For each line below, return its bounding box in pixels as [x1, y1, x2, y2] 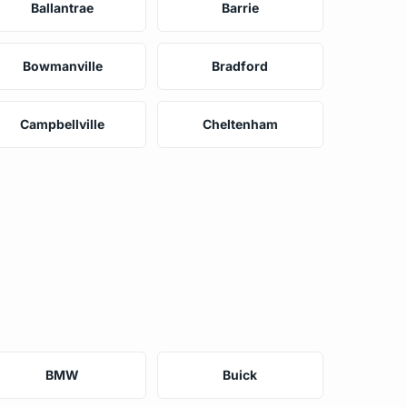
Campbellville [20, 115, 105, 132]
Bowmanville [22, 57, 103, 74]
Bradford [212, 57, 269, 74]
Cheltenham [202, 115, 278, 132]
